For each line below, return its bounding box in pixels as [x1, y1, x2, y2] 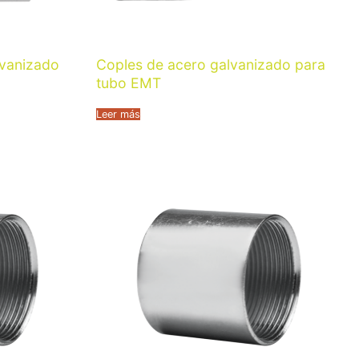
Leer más [96, 107, 140, 120]
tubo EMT [96, 75, 161, 92]
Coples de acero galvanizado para [96, 56, 325, 74]
